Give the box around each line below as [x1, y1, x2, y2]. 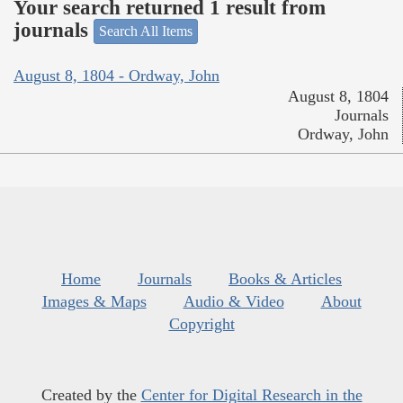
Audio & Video [183, 291, 284, 310]
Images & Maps [41, 291, 147, 310]
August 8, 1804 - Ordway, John [13, 66, 219, 85]
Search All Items [99, 23, 193, 40]
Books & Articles [228, 269, 342, 288]
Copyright [168, 314, 235, 333]
